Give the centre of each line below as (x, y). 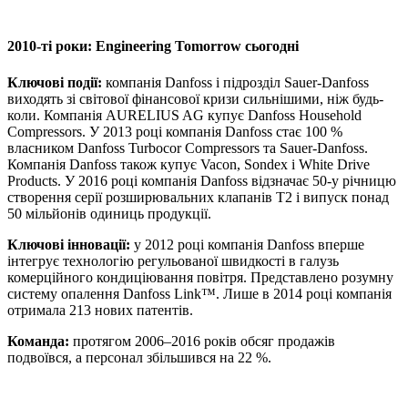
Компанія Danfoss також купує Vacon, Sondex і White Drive (189, 164)
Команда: (38, 341)
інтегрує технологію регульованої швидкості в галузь (173, 260)
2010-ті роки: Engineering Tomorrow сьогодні (153, 46)
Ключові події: (55, 82)
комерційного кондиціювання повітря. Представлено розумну (200, 277)
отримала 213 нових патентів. (100, 310)
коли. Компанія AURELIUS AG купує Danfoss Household (184, 115)
